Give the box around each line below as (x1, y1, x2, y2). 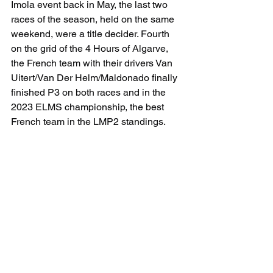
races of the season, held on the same (11, 13, 177, 25)
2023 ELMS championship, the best (11, 101, 166, 113)
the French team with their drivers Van (11, 57, 175, 69)
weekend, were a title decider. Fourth (11, 28, 172, 40)
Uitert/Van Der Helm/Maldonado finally (11, 72, 180, 83)
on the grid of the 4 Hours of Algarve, (11, 43, 171, 54)
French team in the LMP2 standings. (11, 116, 166, 127)
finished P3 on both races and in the (11, 87, 168, 98)
